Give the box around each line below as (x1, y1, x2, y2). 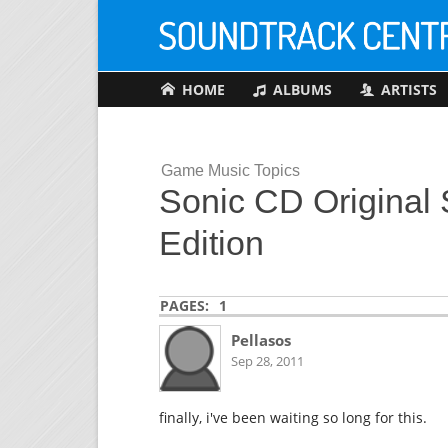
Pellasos (230, 330, 291, 351)
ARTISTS (380, 80, 437, 100)
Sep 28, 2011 (230, 353, 304, 370)
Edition (159, 224, 265, 262)
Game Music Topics (160, 160, 300, 179)
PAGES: (160, 296, 210, 316)
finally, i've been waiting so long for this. (159, 408, 428, 428)
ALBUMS (272, 80, 332, 100)
